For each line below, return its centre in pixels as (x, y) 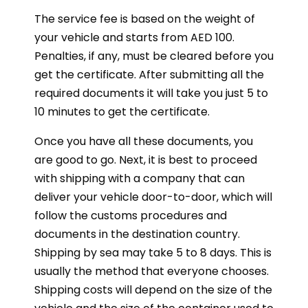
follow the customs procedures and (131, 216)
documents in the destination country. (137, 234)
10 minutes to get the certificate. (122, 112)
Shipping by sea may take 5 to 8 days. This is (153, 253)
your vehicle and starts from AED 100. (134, 37)
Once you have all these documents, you (144, 141)
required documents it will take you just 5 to (151, 93)
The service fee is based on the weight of (145, 19)
